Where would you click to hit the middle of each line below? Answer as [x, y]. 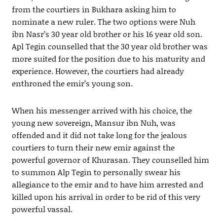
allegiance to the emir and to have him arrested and [107, 184]
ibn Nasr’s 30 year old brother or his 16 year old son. [107, 34]
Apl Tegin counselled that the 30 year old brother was [110, 46]
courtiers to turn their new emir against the [93, 147]
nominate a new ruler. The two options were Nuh [103, 22]
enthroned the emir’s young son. [72, 83]
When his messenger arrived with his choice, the [102, 110]
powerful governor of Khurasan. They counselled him [110, 160]
